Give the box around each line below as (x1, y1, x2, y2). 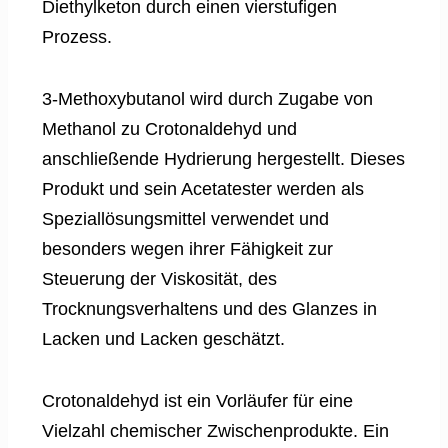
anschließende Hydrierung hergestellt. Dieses (42, 149, 405, 170)
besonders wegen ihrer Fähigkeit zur (42, 239, 333, 260)
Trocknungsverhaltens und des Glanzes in (42, 299, 377, 320)
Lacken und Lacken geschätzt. (42, 329, 285, 350)
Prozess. (42, 27, 112, 48)
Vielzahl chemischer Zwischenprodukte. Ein (42, 421, 389, 442)
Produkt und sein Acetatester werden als (42, 179, 364, 200)
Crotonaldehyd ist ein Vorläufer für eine (42, 391, 353, 412)
